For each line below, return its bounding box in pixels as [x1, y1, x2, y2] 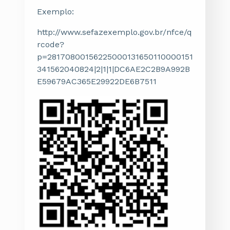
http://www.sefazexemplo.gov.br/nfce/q [37, 27, 192, 37]
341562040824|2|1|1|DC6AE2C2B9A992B [37, 64, 190, 74]
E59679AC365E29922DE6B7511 [37, 76, 157, 86]
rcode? [37, 40, 64, 49]
